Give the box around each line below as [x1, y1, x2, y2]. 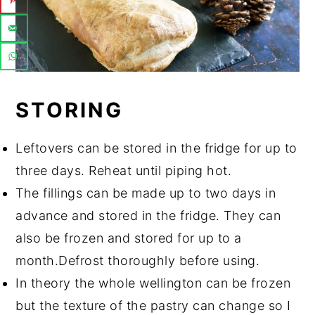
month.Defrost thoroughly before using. [15, 253, 260, 269]
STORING [15, 98, 124, 123]
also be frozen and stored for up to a [15, 231, 242, 246]
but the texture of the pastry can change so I [15, 298, 291, 314]
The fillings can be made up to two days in [15, 186, 276, 201]
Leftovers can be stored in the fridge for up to [15, 141, 297, 156]
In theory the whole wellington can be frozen [15, 276, 291, 291]
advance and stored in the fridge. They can [15, 208, 281, 224]
